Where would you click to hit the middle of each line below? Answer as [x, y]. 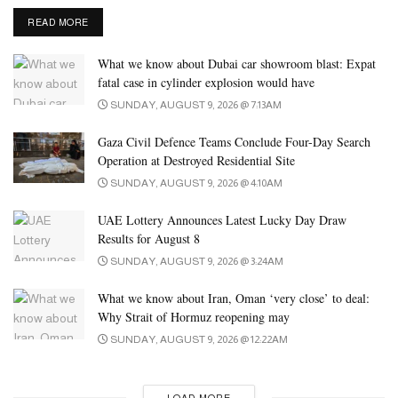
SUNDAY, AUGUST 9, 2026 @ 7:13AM [195, 104]
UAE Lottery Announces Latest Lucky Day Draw [222, 219]
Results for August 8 [149, 238]
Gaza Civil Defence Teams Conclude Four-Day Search [234, 141]
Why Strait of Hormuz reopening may [194, 316]
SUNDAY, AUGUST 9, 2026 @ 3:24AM [196, 261]
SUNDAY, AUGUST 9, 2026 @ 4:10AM [195, 183]
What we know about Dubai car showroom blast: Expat [237, 63]
